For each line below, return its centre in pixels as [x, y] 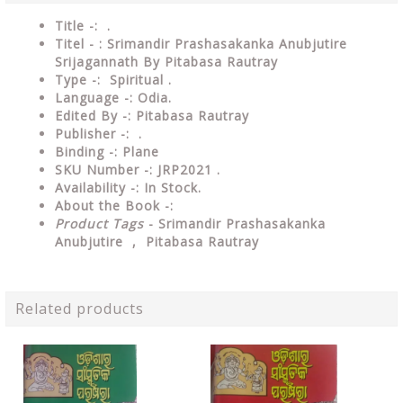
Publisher [88, 134]
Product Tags [99, 224]
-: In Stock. [168, 188]
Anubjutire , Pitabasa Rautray [157, 242]
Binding [82, 152]
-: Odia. [150, 98]
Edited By [89, 116]
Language [90, 98]
